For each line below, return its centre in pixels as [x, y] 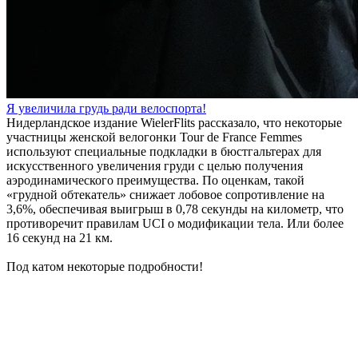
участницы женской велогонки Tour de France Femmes [154, 137]
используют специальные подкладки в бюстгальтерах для [164, 151]
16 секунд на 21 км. [60, 238]
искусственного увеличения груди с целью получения [155, 166]
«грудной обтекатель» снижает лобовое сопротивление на [165, 195]
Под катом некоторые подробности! [105, 267]
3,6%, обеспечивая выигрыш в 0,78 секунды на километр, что [175, 209]
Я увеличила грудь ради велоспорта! [106, 108]
